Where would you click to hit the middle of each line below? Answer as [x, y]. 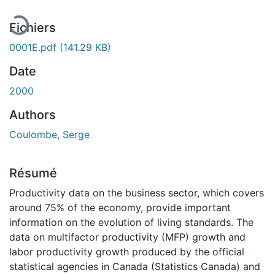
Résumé [33, 173]
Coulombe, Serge [49, 134]
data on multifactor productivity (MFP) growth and [127, 237]
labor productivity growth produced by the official [127, 251]
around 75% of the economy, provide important [120, 207]
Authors [33, 114]
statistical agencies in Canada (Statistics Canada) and [135, 266]
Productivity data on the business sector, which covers [137, 192]
